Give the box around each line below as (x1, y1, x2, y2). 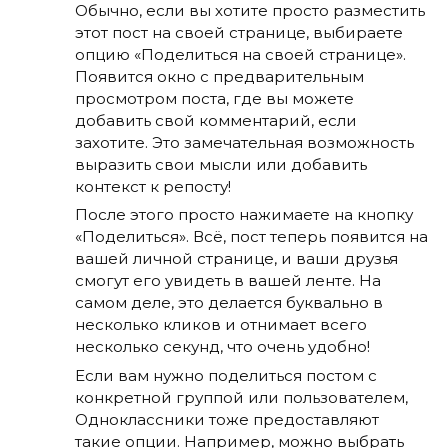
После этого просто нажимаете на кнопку (75, 205, 413, 225)
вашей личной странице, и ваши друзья (75, 249, 398, 269)
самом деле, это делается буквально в (75, 293, 383, 313)
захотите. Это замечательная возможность (75, 132, 414, 152)
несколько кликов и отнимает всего (75, 315, 367, 335)
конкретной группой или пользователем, (75, 387, 408, 407)
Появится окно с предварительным (75, 66, 364, 86)
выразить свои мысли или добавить (75, 154, 367, 174)
